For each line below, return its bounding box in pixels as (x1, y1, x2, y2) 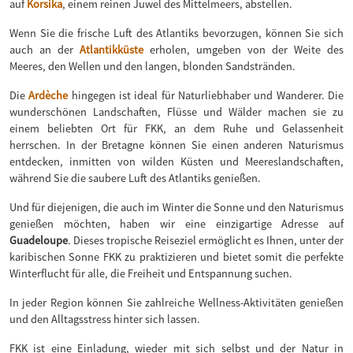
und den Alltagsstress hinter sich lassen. (9, 312, 200, 327)
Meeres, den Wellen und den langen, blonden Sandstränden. (9, 59, 295, 74)
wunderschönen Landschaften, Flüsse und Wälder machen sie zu (9, 105, 344, 120)
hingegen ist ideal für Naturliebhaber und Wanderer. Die (68, 88, 344, 103)
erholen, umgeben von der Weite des (143, 43, 344, 58)
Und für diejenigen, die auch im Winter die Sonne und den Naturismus (9, 200, 344, 215)
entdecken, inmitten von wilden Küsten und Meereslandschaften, (9, 154, 344, 169)
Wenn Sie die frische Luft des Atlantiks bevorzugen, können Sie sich (9, 26, 344, 41)
